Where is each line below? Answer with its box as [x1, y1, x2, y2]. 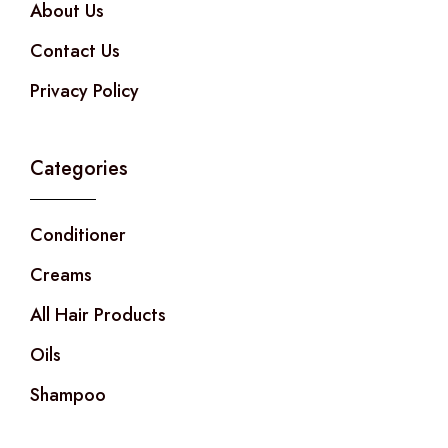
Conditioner [30, 221, 126, 248]
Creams [30, 261, 92, 288]
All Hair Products [30, 301, 166, 328]
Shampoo [30, 381, 106, 408]
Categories [30, 153, 128, 183]
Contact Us [30, 37, 120, 64]
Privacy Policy [30, 77, 139, 104]
